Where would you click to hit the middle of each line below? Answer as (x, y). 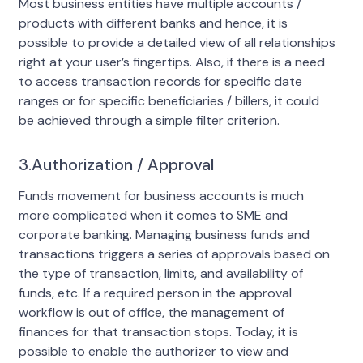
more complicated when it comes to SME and (153, 215)
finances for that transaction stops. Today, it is (158, 331)
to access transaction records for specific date (160, 81)
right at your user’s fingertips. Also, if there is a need (171, 62)
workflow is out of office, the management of (151, 312)
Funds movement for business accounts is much (161, 195)
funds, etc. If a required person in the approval (155, 293)
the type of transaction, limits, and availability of (160, 273)
